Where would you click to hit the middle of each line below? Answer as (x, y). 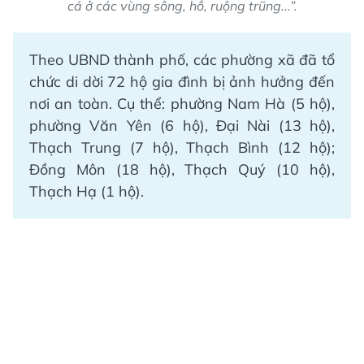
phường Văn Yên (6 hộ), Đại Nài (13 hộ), (182, 125)
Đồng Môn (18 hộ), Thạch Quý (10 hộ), (182, 169)
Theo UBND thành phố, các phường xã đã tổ (182, 59)
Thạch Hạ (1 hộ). (87, 191)
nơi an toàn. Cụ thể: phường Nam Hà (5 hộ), (182, 103)
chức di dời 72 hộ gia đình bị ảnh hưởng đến (182, 81)
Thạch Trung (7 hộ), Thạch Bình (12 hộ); (182, 147)
